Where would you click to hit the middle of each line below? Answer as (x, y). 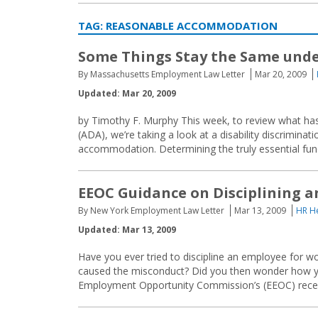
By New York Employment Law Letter (151, 210)
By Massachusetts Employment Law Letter (161, 74)
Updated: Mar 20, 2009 (127, 93)
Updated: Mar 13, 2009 (127, 230)
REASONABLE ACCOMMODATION (192, 26)
